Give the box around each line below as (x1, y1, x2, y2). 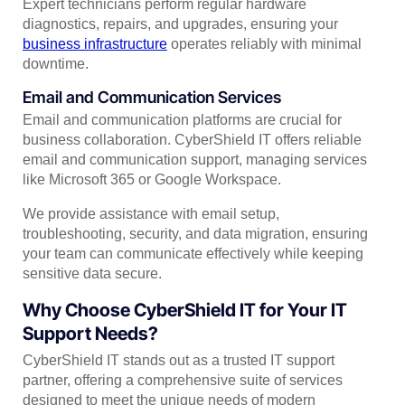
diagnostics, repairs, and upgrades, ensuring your (23, 15, 338, 32)
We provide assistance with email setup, (23, 206, 279, 222)
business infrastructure (23, 35, 167, 52)
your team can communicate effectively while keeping (23, 246, 363, 262)
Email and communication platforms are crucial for (23, 112, 342, 128)
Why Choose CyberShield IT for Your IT (23, 299, 347, 322)
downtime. (23, 55, 89, 71)
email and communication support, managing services (23, 152, 367, 168)
